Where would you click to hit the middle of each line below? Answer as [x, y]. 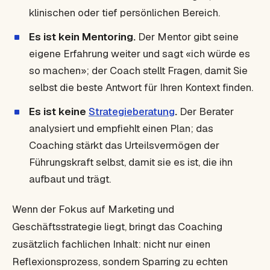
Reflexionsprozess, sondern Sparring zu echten [120, 262]
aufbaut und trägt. [70, 179]
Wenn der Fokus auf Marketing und [93, 209]
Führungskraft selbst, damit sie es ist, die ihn [131, 162]
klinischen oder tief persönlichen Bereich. [124, 13]
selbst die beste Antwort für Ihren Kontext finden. [141, 87]
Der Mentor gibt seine [187, 37]
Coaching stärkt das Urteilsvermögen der [124, 145]
